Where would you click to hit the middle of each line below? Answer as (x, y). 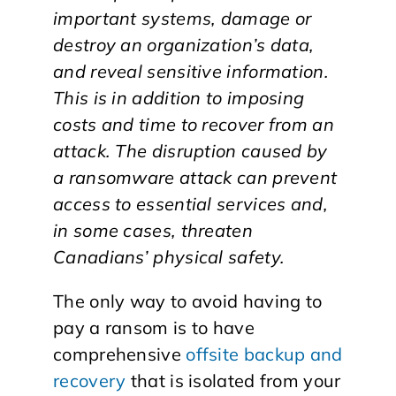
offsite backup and (264, 354)
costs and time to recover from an (194, 124)
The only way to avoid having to (188, 301)
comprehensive (120, 354)
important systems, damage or (183, 18)
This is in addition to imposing (179, 97)
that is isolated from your (233, 380)
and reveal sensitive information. (191, 71)
